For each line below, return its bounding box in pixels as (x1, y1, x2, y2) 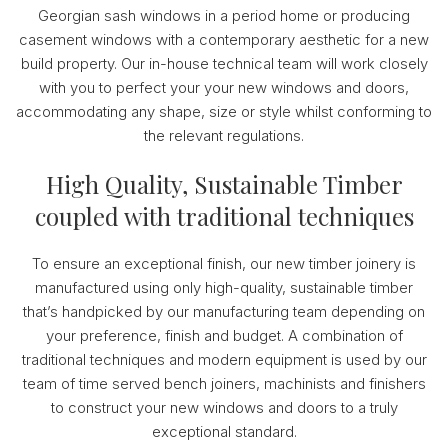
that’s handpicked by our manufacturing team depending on (23, 303, 425, 321)
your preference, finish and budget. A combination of (45, 327, 403, 345)
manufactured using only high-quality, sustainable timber (35, 279, 413, 297)
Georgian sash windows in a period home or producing (38, 7, 410, 25)
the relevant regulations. (144, 127, 304, 145)
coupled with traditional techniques (34, 200, 414, 232)
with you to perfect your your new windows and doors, (39, 79, 409, 97)
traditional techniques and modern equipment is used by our (21, 351, 427, 369)
